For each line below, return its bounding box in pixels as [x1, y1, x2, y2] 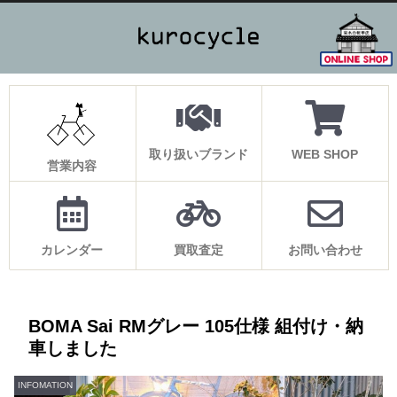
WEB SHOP [292, 146, 359, 161]
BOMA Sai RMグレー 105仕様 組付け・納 [28, 315, 363, 336]
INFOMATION [18, 379, 73, 390]
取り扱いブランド [149, 146, 248, 161]
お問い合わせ [287, 242, 362, 257]
